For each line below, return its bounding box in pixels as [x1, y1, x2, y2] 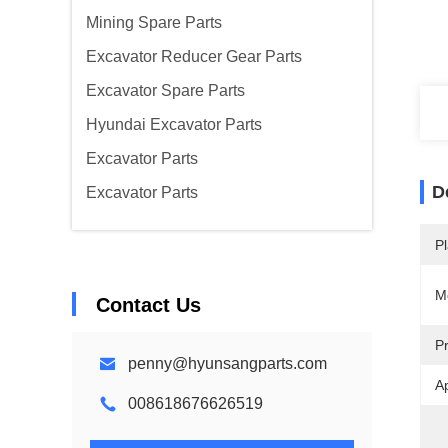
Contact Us [96, 294, 201, 316]
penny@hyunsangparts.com [128, 355, 327, 372]
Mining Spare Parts [86, 14, 222, 31]
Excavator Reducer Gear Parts [86, 48, 302, 65]
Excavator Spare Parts [86, 82, 245, 99]
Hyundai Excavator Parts [86, 116, 262, 133]
